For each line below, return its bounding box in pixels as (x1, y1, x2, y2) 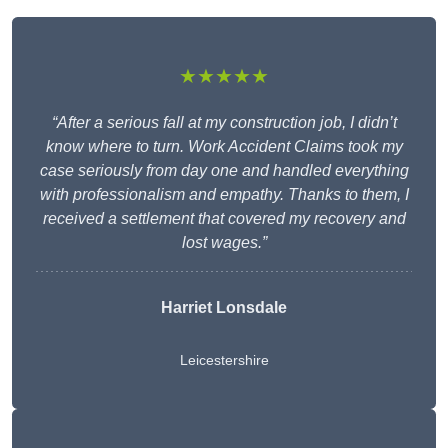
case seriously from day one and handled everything (39, 162, 409, 180)
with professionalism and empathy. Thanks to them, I (39, 186, 409, 204)
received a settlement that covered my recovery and (42, 210, 406, 228)
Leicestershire (179, 352, 269, 369)
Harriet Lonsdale (161, 299, 287, 317)
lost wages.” (181, 234, 267, 252)
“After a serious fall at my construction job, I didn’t (51, 114, 397, 132)
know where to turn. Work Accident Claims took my (45, 138, 403, 156)
